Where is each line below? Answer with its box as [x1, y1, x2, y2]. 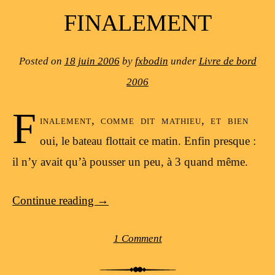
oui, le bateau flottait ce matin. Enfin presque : [39, 134, 256, 148]
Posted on [18, 55, 64, 67]
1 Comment [113, 233, 162, 245]
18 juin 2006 [64, 55, 120, 67]
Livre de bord [198, 55, 257, 67]
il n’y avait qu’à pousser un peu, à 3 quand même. [12, 155, 248, 169]
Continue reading [12, 193, 97, 207]
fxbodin [134, 55, 168, 67]
